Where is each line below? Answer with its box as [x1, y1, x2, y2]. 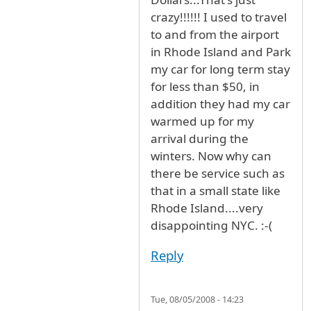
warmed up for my [151, 113, 254, 130]
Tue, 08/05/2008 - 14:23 [151, 294, 244, 306]
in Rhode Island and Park [151, 44, 291, 60]
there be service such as [151, 165, 285, 182]
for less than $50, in [151, 78, 260, 95]
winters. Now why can [151, 148, 271, 165]
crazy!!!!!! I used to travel [151, 9, 287, 26]
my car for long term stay [151, 61, 290, 78]
